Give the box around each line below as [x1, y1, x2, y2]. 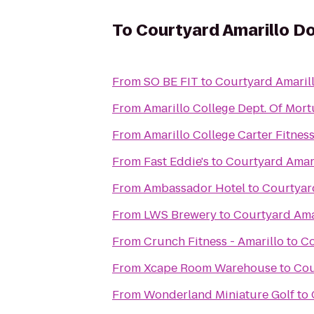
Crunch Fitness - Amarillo [144, 233, 284, 250]
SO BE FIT [144, 74, 198, 90]
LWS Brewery [144, 207, 217, 223]
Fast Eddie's [144, 153, 209, 170]
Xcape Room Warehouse [144, 260, 277, 276]
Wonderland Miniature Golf [144, 287, 294, 303]
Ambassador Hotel [144, 180, 245, 196]
